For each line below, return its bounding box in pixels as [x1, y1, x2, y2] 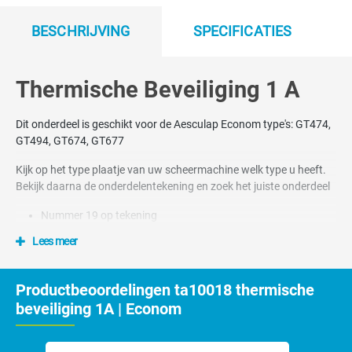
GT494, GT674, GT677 [16, 134, 124, 147]
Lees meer [32, 235, 78, 247]
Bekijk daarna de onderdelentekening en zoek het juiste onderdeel [16, 180, 330, 192]
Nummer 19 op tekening [41, 209, 157, 222]
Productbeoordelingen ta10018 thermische [16, 280, 314, 299]
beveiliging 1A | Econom [16, 299, 181, 318]
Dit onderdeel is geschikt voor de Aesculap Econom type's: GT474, [16, 118, 331, 130]
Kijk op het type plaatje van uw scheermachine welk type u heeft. [16, 163, 326, 176]
